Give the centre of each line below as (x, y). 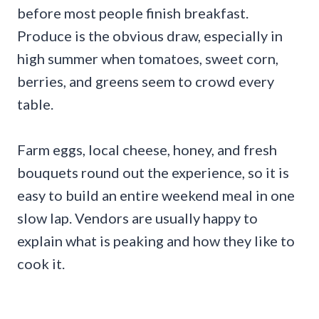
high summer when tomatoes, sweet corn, (148, 58)
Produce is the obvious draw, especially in (150, 35)
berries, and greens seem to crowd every (146, 81)
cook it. (41, 263)
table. (35, 104)
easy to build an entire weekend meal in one (156, 195)
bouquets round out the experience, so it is (153, 172)
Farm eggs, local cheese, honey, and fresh (147, 149)
